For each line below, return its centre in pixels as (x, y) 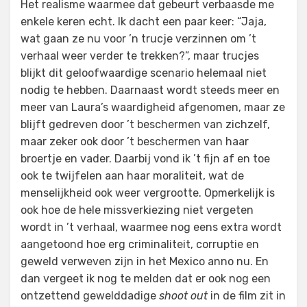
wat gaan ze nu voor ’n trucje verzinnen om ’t (138, 39)
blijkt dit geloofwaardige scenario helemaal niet (144, 73)
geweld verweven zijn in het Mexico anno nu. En (145, 261)
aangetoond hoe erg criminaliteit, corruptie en (140, 244)
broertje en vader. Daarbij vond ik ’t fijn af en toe (145, 159)
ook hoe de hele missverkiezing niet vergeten (137, 210)
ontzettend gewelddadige (90, 296)
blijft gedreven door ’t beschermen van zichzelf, (145, 124)
